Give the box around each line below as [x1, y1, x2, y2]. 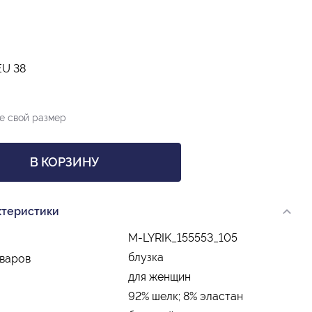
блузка [128, 251, 164, 265]
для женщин [128, 270, 191, 284]
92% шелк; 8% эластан [128, 290, 243, 304]
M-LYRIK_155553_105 [128, 231, 237, 245]
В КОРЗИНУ [29, 155, 99, 170]
